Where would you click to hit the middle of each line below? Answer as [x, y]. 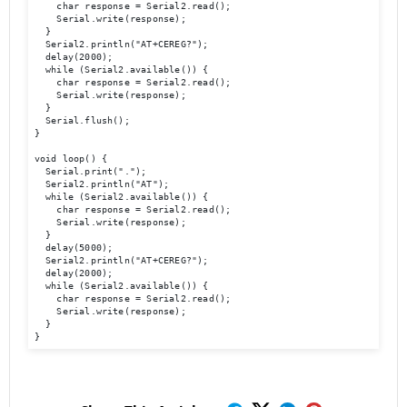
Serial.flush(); [85, 120]
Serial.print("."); [90, 171]
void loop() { [71, 158]
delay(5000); [74, 247]
